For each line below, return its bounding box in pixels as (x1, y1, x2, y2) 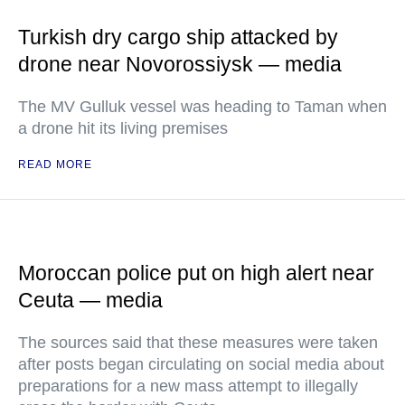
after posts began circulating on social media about (18, 355, 384, 373)
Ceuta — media (18, 288, 163, 312)
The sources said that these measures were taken (18, 334, 378, 352)
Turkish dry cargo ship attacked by (18, 25, 338, 49)
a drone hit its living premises (18, 119, 228, 137)
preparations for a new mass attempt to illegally (18, 377, 358, 395)
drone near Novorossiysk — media (18, 52, 342, 76)
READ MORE (18, 158, 92, 171)
